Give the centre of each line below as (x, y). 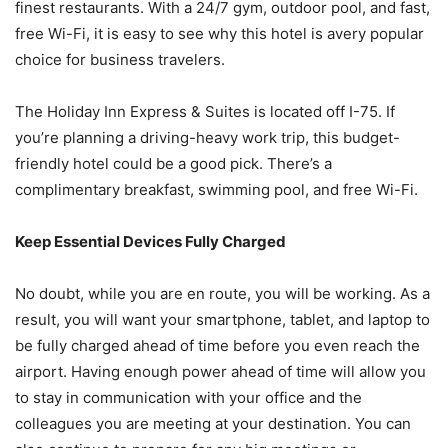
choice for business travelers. (120, 60)
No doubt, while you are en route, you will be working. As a (222, 294)
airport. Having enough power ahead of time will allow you (220, 372)
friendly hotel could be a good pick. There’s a (173, 164)
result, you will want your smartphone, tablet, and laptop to (222, 320)
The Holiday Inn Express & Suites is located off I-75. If (205, 112)
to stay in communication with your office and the (188, 398)
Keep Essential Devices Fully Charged (150, 242)
